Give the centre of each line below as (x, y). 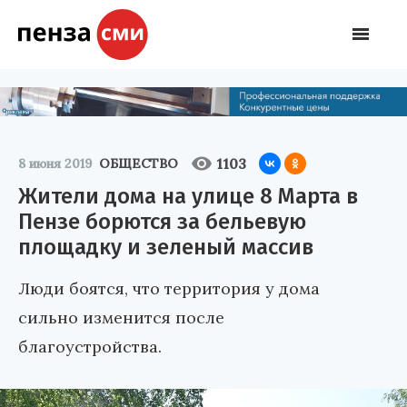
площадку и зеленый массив (166, 247)
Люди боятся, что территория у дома (169, 288)
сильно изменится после (121, 317)
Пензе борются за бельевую (162, 221)
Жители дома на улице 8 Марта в (188, 196)
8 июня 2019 (55, 163)
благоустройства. (90, 346)
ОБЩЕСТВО (139, 163)
